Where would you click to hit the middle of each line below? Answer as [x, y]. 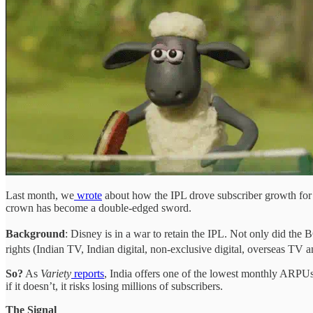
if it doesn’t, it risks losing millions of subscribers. [114, 286]
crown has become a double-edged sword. [99, 208]
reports [88, 274]
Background [35, 234]
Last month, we [40, 196]
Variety [56, 274]
